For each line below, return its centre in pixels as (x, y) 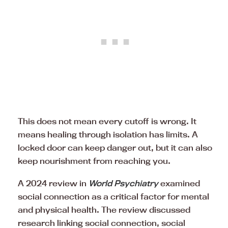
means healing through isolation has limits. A (108, 135)
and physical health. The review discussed (104, 210)
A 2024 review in (53, 183)
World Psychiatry (123, 183)
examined (179, 183)
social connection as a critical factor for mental (113, 197)
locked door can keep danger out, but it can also (115, 148)
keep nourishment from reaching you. (94, 161)
